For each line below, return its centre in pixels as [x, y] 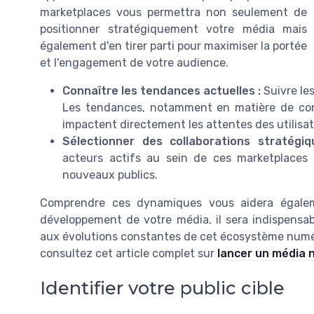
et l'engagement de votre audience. [134, 63]
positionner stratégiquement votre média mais [173, 29]
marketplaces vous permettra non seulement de [173, 13]
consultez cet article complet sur [129, 254]
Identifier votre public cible [162, 288]
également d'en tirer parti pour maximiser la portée [173, 46]
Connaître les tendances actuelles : [162, 91]
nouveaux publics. [110, 175]
